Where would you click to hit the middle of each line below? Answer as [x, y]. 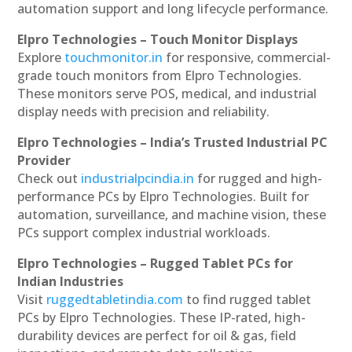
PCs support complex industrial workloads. [144, 232]
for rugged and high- [260, 178]
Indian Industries [71, 281]
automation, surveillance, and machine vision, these [172, 214]
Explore [40, 57]
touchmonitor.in [114, 57]
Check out [48, 178]
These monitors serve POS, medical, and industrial [167, 93]
